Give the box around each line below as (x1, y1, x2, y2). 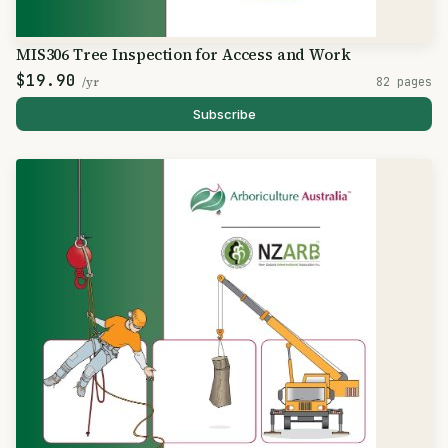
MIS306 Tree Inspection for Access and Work (16, 44, 351, 65)
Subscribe (192, 106, 256, 122)
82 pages (376, 74, 432, 89)
